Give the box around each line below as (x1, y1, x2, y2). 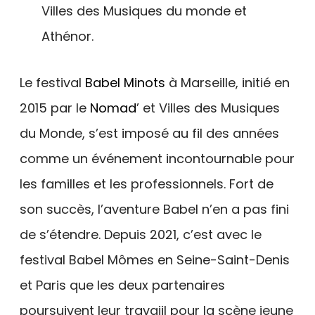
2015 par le (20, 98, 90, 117)
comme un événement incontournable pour (20, 149, 295, 167)
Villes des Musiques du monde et (41, 1, 247, 20)
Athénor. (41, 27, 94, 45)
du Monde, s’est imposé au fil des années (20, 124, 279, 142)
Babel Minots (85, 73, 165, 91)
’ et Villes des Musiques (136, 98, 280, 117)
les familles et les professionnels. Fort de (20, 174, 274, 193)
